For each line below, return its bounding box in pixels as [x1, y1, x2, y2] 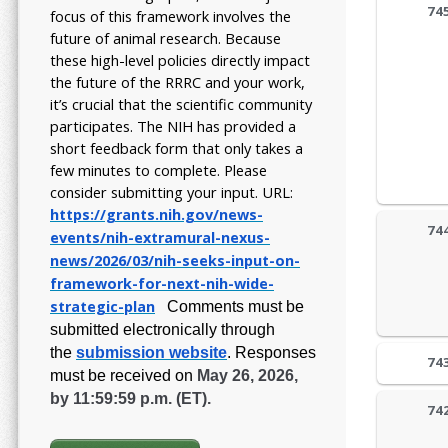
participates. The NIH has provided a [50, 115, 296, 136]
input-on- [231, 250, 300, 270]
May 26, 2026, [197, 366, 298, 384]
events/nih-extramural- [50, 227, 221, 247]
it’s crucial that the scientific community [50, 93, 312, 114]
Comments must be [167, 297, 304, 315]
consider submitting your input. [50, 181, 262, 202]
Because [225, 27, 281, 48]
